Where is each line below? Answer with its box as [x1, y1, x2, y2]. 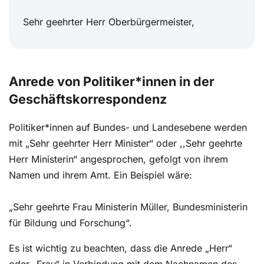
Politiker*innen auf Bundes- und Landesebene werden [9, 121, 247, 134]
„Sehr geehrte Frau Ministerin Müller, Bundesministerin [9, 201, 247, 213]
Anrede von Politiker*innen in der [9, 74, 214, 90]
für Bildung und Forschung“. [9, 217, 132, 229]
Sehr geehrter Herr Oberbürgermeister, [23, 16, 194, 28]
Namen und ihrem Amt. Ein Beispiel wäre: [9, 169, 192, 181]
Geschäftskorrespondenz [9, 91, 167, 107]
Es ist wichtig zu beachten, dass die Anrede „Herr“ [9, 242, 232, 255]
